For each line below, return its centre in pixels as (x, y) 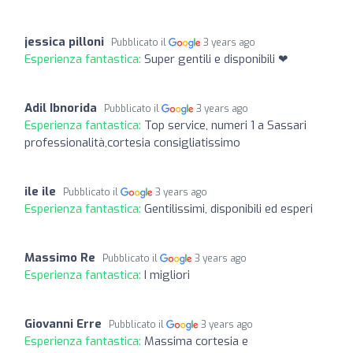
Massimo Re (60, 257)
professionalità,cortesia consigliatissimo (132, 142)
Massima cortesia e (196, 341)
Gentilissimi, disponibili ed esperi (229, 208)
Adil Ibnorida (61, 108)
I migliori (167, 275)
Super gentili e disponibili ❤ (216, 59)
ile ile (40, 191)
